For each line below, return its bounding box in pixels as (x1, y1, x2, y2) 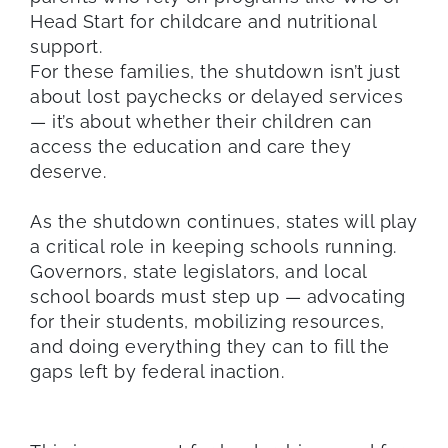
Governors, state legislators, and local (30, 260, 367, 282)
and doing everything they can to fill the (30, 335, 390, 357)
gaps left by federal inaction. (30, 360, 284, 382)
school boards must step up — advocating (30, 285, 406, 307)
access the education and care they (30, 135, 351, 157)
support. (30, 35, 102, 57)
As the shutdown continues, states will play (30, 210, 418, 232)
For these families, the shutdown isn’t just (30, 60, 401, 82)
